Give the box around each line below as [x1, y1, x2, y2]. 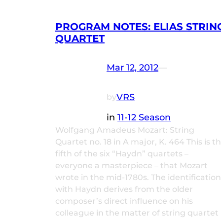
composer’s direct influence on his [55, 196, 193, 206]
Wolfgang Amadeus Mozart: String [55, 125, 194, 135]
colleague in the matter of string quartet [55, 208, 219, 218]
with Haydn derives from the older [55, 184, 193, 194]
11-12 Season [117, 112, 171, 123]
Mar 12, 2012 [107, 62, 158, 74]
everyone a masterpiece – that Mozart [55, 161, 208, 171]
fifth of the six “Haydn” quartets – [55, 149, 188, 159]
